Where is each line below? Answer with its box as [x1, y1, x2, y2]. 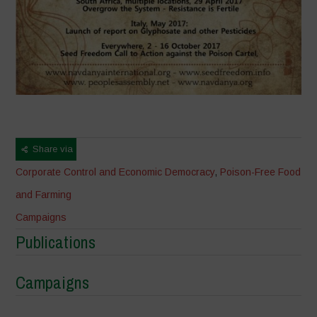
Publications [16, 231, 96, 254]
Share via [30, 144, 74, 155]
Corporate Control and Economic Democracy [16, 166, 215, 178]
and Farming [16, 189, 72, 201]
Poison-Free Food [220, 166, 301, 178]
